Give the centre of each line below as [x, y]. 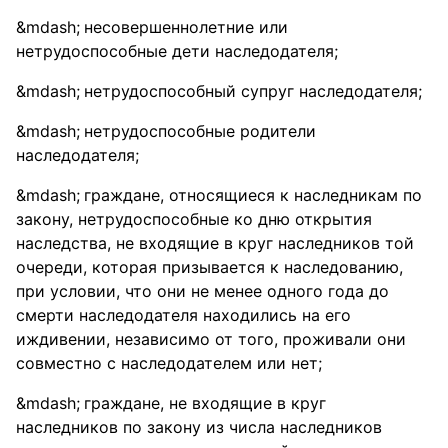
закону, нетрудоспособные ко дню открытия [194, 219]
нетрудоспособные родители [200, 131]
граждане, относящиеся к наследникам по [253, 195]
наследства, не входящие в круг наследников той [215, 243]
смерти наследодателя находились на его [183, 315]
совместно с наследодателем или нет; [169, 363]
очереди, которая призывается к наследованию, [209, 267]
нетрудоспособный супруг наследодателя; [253, 91]
